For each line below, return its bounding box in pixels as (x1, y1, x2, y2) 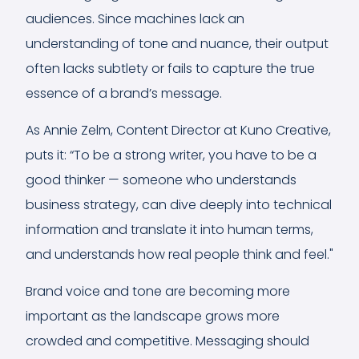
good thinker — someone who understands (26, 170, 296, 189)
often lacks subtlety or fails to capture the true (26, 58, 315, 78)
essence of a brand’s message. (26, 83, 222, 103)
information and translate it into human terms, (26, 220, 313, 239)
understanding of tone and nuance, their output (26, 34, 329, 53)
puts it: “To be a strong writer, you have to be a (26, 145, 317, 164)
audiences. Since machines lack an (26, 9, 244, 28)
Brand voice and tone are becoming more (26, 281, 290, 301)
